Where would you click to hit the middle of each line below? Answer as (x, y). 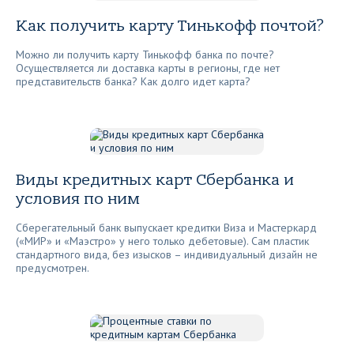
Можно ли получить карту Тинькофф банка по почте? (145, 55)
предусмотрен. (53, 268)
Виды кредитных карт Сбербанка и (155, 180)
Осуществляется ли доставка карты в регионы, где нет (148, 68)
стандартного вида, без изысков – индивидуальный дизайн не (167, 254)
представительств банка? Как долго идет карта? (133, 81)
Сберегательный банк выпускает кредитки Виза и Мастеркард (166, 228)
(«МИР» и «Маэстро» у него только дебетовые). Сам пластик (162, 241)
